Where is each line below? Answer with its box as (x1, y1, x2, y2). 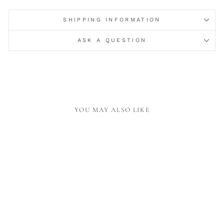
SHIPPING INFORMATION (63, 16, 161, 23)
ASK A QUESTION (77, 36, 147, 43)
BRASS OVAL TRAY (13, 211, 82, 219)
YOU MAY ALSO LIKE (74, 105, 150, 114)
